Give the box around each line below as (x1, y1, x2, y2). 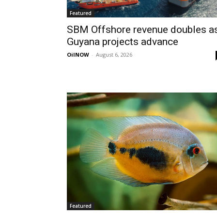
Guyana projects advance (67, 36, 178, 47)
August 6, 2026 (96, 51, 132, 58)
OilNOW (67, 51, 89, 58)
